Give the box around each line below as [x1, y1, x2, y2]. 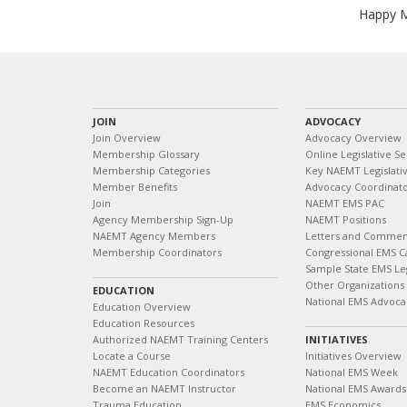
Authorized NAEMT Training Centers [93, 333, 268, 346]
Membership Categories [93, 164, 210, 177]
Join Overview [93, 131, 161, 144]
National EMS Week [305, 365, 398, 379]
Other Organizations [305, 278, 404, 292]
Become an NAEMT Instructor [93, 382, 236, 395]
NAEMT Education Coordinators [93, 365, 244, 379]
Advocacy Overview [305, 131, 402, 144]
